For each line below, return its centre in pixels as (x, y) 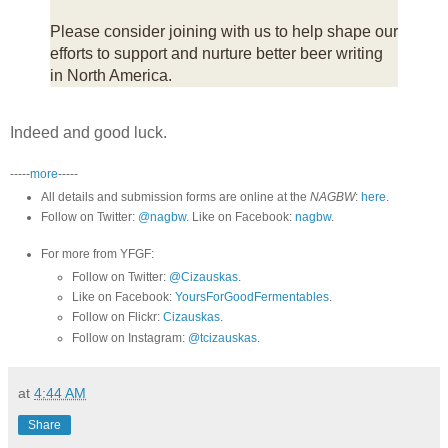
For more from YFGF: (97, 254)
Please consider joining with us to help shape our (224, 31)
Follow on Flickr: (117, 317)
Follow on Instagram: (129, 337)
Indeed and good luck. (88, 132)
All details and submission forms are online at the (175, 196)
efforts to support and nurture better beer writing (216, 53)
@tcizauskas (222, 337)
